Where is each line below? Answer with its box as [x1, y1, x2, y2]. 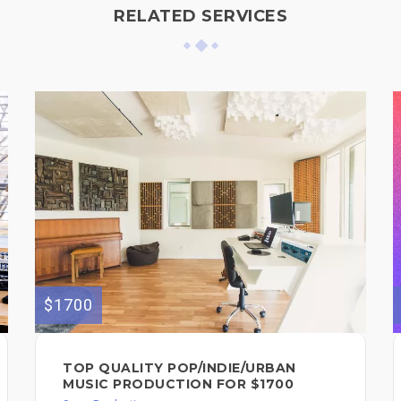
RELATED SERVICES [114, 5, 287, 26]
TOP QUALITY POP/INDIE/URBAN [63, 359, 296, 376]
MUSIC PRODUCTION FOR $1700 [63, 375, 294, 392]
